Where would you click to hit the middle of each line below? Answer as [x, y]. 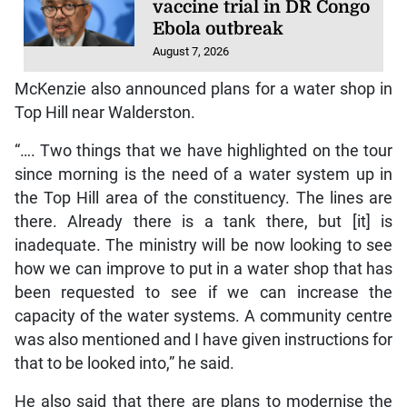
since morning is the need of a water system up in [203, 175]
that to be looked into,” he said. [124, 364]
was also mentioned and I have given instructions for [203, 340]
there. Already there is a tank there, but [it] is [203, 222]
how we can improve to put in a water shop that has [203, 269]
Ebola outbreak [218, 29]
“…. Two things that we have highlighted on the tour [203, 151]
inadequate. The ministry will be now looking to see [203, 246]
